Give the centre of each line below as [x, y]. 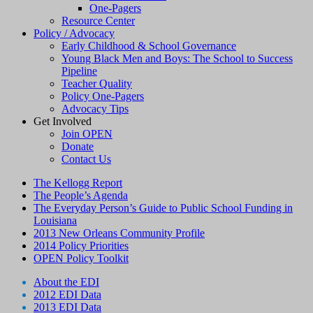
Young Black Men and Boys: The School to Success [177, 59]
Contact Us [86, 159]
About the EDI [66, 282]
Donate [78, 147]
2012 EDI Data [67, 295]
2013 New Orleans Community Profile [119, 233]
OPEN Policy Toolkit [81, 259]
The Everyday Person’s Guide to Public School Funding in [163, 208]
